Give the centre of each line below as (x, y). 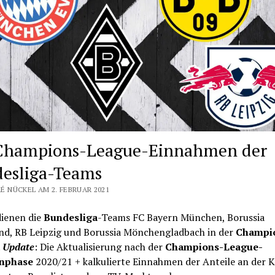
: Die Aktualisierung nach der (99, 247)
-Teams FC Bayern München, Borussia (181, 217)
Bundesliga (70, 217)
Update (18, 247)
